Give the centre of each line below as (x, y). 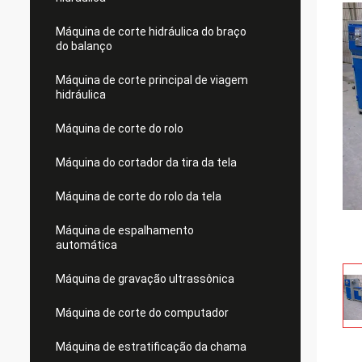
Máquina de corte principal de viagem (152, 80)
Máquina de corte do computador (143, 313)
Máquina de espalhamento (125, 230)
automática (88, 245)
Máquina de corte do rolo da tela (139, 196)
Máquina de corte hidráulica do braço (151, 32)
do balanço (85, 46)
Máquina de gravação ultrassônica (145, 279)
